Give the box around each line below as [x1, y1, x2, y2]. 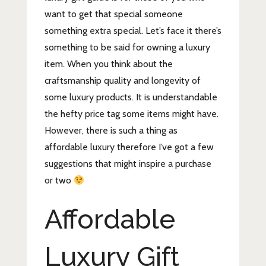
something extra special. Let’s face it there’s [44, 25, 221, 37]
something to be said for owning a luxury [44, 42, 210, 53]
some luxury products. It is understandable [44, 91, 217, 103]
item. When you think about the [44, 58, 173, 70]
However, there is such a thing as [44, 125, 178, 137]
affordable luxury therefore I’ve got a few [44, 141, 214, 153]
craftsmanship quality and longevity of [44, 75, 201, 87]
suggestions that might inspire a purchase [44, 158, 211, 170]
